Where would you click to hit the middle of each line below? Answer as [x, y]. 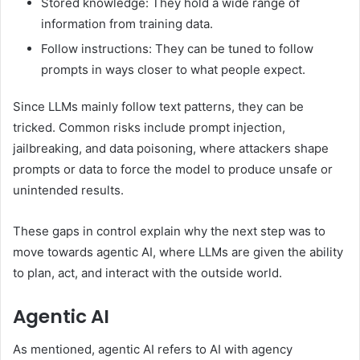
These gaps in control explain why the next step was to [169, 231]
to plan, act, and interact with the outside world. [147, 273]
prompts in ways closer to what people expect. [173, 70]
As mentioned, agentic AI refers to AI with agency [153, 349]
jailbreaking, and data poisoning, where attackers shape [171, 149]
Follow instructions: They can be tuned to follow [177, 49]
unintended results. [68, 190]
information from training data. [127, 24]
